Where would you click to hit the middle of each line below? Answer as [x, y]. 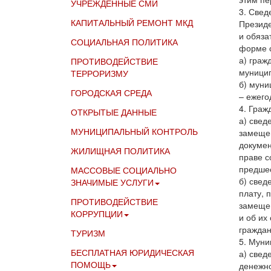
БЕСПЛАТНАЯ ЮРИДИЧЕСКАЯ [132, 253]
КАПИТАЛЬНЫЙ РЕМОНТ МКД [132, 23]
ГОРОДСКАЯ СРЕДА [111, 93]
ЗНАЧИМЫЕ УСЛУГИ [112, 182]
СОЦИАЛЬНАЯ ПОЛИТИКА [124, 42]
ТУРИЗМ [88, 233]
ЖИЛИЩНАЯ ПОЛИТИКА [120, 151]
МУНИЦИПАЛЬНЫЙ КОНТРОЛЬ [134, 132]
